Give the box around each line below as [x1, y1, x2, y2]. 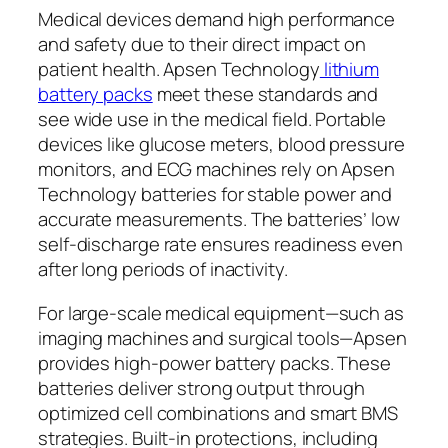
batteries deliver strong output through [38, 374, 366, 401]
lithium [319, 56, 380, 83]
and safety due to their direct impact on [38, 31, 366, 58]
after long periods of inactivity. [38, 256, 288, 283]
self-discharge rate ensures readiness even [38, 231, 403, 258]
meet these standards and [152, 81, 379, 108]
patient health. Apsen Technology [38, 56, 320, 83]
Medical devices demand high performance [38, 6, 396, 33]
